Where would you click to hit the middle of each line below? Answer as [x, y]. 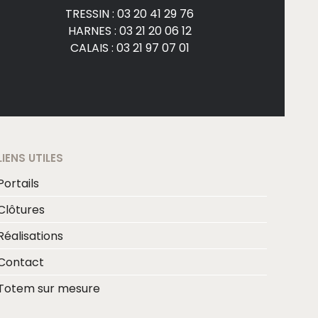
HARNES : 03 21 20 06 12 [130, 31]
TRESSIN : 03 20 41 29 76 [130, 13]
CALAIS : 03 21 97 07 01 [130, 48]
